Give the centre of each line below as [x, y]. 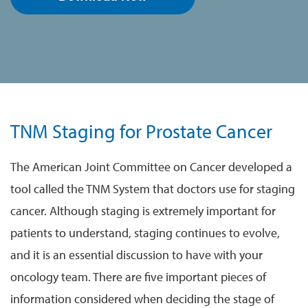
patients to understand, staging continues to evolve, [145, 232]
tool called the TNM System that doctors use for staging [153, 188]
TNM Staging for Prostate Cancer [141, 131]
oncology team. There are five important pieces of [138, 276]
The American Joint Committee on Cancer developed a [151, 166]
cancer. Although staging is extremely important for [143, 210]
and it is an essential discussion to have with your [136, 254]
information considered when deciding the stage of [142, 298]
